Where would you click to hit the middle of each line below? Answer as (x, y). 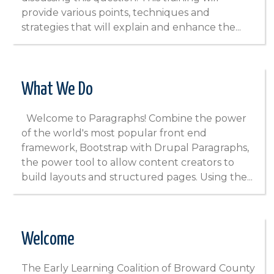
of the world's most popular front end (114, 133)
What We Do (57, 90)
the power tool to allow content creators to (128, 163)
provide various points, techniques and (116, 13)
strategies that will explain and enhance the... (131, 28)
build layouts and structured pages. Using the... (137, 177)
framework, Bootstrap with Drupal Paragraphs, (135, 148)
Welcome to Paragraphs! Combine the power (134, 119)
